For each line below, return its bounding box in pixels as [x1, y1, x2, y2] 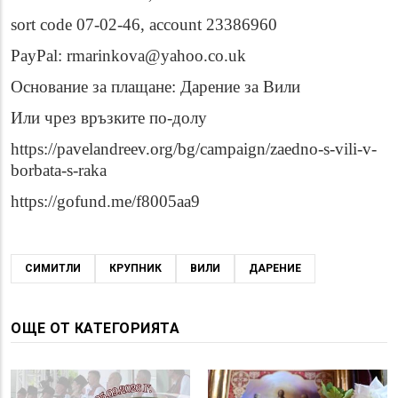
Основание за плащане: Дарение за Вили [11, 77, 300, 97]
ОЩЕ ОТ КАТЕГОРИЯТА [11, 320, 179, 338]
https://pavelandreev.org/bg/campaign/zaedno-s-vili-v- [11, 139, 377, 159]
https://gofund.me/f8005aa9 [11, 192, 200, 211]
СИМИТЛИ [25, 262, 81, 275]
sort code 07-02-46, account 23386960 [11, 15, 277, 35]
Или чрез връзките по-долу [11, 108, 207, 128]
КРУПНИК [109, 262, 162, 275]
